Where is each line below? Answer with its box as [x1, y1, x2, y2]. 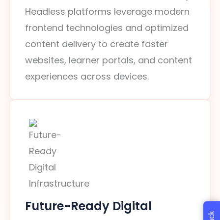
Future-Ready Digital [25, 198, 152, 214]
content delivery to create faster [25, 38, 168, 50]
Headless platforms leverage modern [25, 5, 190, 18]
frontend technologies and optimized [25, 22, 189, 34]
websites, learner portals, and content [25, 54, 192, 66]
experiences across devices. [25, 70, 149, 82]
